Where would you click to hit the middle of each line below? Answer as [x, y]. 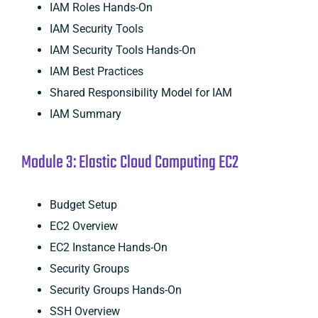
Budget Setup [83, 204]
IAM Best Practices [96, 71]
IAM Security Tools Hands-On [122, 50]
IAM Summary [85, 114]
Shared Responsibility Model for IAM [141, 92]
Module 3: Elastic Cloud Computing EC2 [130, 163]
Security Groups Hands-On [115, 290]
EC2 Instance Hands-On [108, 247]
